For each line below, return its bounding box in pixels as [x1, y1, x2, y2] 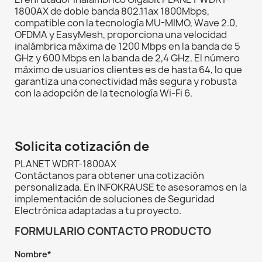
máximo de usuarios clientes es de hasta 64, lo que [15, 63, 242, 77]
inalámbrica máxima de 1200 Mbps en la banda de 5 [15, 40, 240, 53]
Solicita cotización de [15, 138, 149, 156]
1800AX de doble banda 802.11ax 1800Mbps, [15, 5, 209, 18]
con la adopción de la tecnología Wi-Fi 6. [15, 87, 192, 100]
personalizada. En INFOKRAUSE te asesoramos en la [15, 181, 247, 194]
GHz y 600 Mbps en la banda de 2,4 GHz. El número [15, 51, 240, 65]
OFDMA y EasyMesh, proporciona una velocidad [15, 28, 227, 42]
